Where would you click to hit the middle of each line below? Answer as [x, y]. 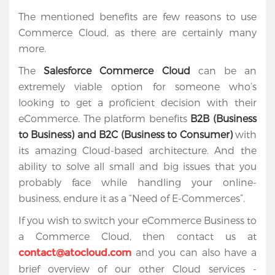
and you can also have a [194, 252]
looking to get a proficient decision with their [137, 103]
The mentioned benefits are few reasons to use [137, 17]
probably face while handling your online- [137, 182]
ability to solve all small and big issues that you [137, 166]
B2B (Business [224, 118]
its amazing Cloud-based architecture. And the [137, 150]
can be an [223, 71]
